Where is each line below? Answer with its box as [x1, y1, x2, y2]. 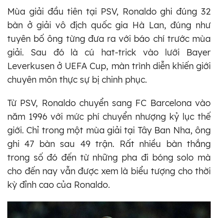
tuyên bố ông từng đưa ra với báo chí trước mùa [7, 33, 211, 45]
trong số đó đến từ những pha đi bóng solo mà [7, 152, 211, 163]
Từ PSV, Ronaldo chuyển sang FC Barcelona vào [7, 97, 211, 109]
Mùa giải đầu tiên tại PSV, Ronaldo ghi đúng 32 [7, 6, 211, 18]
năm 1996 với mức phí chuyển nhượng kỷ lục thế [7, 111, 211, 123]
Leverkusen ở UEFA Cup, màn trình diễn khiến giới [7, 60, 211, 72]
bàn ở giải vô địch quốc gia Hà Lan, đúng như [7, 19, 211, 31]
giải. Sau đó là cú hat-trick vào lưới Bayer [7, 47, 211, 58]
